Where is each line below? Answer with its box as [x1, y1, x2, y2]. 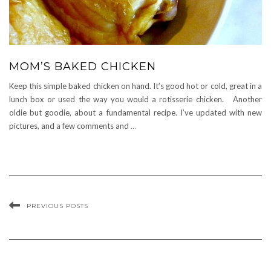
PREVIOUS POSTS [27, 201, 88, 210]
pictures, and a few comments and [9, 120, 131, 131]
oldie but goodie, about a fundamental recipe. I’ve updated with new [9, 107, 262, 117]
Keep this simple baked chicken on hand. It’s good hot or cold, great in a [9, 80, 262, 91]
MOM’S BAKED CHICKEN [9, 59, 156, 73]
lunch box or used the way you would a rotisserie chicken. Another [9, 94, 262, 104]
